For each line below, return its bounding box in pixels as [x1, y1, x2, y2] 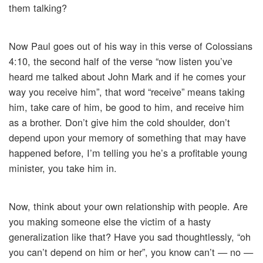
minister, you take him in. [9, 161, 117, 176]
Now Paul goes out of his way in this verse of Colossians [9, 39, 252, 53]
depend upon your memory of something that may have [9, 130, 246, 145]
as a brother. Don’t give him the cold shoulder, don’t [9, 115, 230, 130]
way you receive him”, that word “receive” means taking [9, 85, 245, 99]
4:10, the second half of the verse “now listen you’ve [9, 54, 232, 69]
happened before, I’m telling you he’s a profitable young [9, 146, 247, 160]
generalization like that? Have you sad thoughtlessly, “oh [9, 230, 251, 244]
